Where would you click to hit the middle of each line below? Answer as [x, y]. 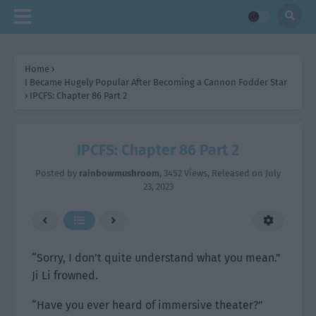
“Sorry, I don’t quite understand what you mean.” [156, 258]
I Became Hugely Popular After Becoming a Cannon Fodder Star [156, 82]
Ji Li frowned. [65, 275]
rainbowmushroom [119, 173]
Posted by [57, 173]
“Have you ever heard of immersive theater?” [147, 305]
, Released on [236, 173]
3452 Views [186, 173]
